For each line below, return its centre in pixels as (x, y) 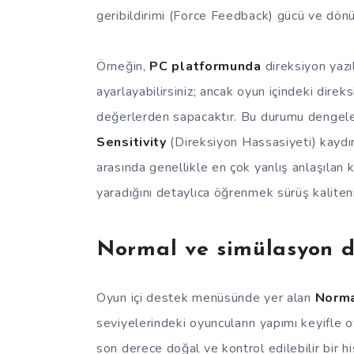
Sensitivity (132, 142)
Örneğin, (123, 66)
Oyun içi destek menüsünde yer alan (206, 298)
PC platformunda (205, 66)
